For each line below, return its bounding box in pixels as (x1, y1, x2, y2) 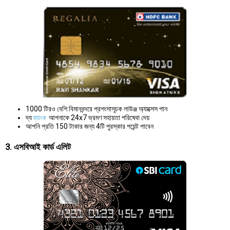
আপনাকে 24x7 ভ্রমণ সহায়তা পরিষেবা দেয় (47, 113, 149, 122)
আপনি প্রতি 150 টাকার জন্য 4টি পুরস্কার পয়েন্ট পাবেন (26, 122, 154, 130)
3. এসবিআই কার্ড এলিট (5, 141, 71, 152)
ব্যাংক (33, 113, 46, 122)
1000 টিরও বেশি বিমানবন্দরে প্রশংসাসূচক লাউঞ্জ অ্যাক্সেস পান (26, 104, 167, 113)
